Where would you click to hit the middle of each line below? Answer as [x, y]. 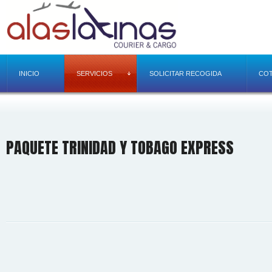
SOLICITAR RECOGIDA [185, 73]
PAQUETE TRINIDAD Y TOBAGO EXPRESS [120, 148]
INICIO [29, 73]
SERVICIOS [94, 73]
